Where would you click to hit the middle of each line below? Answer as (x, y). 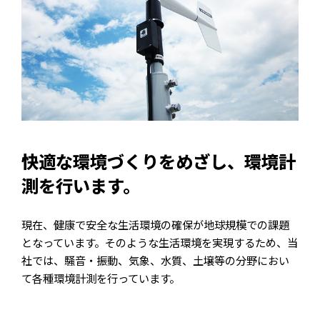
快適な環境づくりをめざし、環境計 (159, 161)
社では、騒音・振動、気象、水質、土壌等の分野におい (155, 260)
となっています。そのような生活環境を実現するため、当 (160, 242)
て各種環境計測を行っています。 (101, 278)
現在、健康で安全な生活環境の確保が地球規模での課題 (155, 224)
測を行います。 (81, 185)
